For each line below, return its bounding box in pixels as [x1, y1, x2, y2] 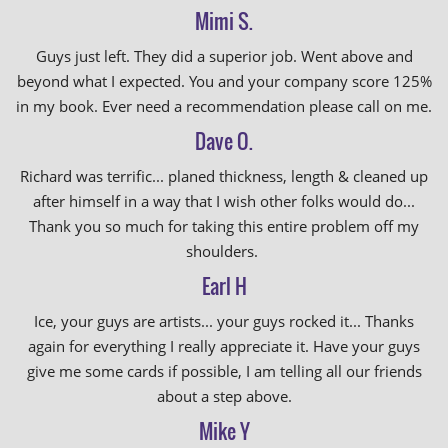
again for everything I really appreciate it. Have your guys [28, 336, 420, 356]
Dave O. [195, 126, 253, 156]
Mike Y [198, 416, 250, 446]
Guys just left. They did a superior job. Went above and [35, 46, 413, 66]
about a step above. [156, 386, 292, 406]
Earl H [201, 271, 247, 301]
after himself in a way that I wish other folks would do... [33, 191, 415, 211]
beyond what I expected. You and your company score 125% [16, 71, 432, 91]
